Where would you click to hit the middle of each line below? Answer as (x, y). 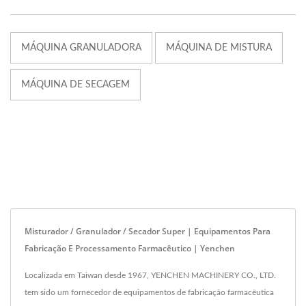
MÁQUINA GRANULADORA (81, 47)
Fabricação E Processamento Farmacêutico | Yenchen (130, 248)
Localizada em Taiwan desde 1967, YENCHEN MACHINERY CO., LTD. (150, 275)
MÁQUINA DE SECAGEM (75, 84)
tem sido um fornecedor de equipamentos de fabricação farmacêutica (149, 292)
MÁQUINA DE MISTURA (219, 47)
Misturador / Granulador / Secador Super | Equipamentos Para (148, 231)
